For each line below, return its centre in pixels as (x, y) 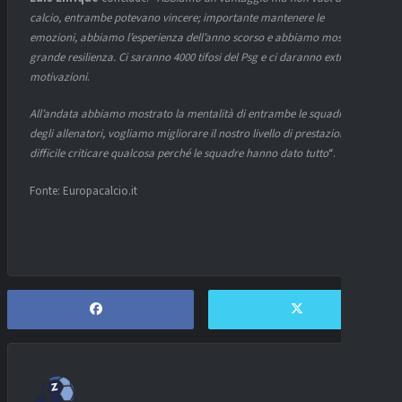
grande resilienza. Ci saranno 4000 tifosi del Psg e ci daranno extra (189, 57)
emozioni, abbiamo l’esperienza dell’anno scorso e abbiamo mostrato (198, 37)
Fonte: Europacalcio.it (83, 191)
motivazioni (58, 77)
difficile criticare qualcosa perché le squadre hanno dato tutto (179, 154)
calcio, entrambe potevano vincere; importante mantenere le (177, 17)
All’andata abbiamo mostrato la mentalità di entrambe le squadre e (193, 114)
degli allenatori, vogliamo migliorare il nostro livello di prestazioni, (190, 134)
